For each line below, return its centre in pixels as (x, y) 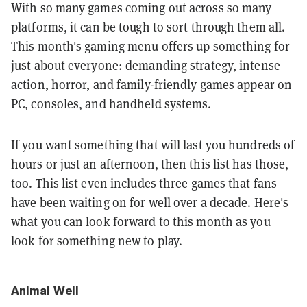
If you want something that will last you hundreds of (153, 145)
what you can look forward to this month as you (141, 221)
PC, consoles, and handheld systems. (111, 103)
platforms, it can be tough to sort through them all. (148, 27)
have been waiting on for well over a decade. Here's (150, 202)
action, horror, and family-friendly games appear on (152, 84)
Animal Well (45, 290)
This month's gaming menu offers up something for (150, 46)
